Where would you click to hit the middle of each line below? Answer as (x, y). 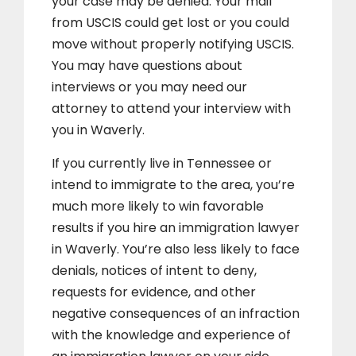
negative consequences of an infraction (176, 314)
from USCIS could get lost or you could (170, 23)
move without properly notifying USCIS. (173, 44)
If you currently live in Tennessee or (162, 164)
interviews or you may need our (149, 87)
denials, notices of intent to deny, (154, 271)
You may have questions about (147, 66)
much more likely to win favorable (158, 207)
